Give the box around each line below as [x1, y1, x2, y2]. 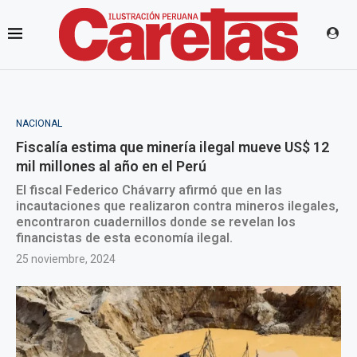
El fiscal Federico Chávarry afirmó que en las [16, 182, 282, 198]
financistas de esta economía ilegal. [16, 230, 233, 245]
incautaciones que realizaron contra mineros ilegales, [16, 198, 339, 214]
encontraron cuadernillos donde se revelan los [16, 214, 296, 229]
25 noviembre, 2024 [16, 253, 116, 265]
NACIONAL [16, 118, 62, 129]
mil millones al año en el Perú [16, 158, 206, 175]
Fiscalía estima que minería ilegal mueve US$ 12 [16, 139, 329, 155]
